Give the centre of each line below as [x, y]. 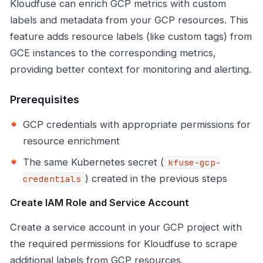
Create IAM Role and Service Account [100, 203]
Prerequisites [45, 100]
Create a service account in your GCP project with [126, 227]
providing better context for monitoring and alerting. [131, 70]
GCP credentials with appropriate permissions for [137, 125]
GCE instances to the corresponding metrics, [113, 53]
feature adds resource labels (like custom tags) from [131, 37]
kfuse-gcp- [194, 163]
